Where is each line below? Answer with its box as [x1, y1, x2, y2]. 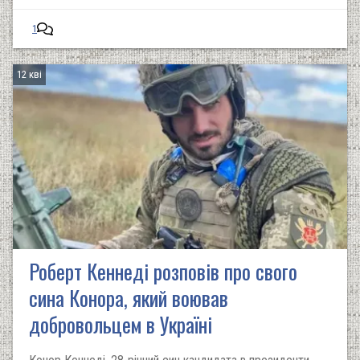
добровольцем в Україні [29, 309, 212, 340]
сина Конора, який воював [29, 282, 228, 313]
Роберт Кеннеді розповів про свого [29, 256, 297, 287]
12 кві [17, 68, 42, 80]
